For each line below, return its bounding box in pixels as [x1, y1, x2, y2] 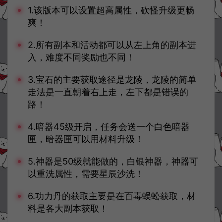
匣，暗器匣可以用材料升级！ [28, 134, 144, 144]
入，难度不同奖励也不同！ [28, 52, 135, 62]
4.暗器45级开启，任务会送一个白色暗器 [28, 121, 190, 132]
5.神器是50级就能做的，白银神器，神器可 [28, 156, 198, 166]
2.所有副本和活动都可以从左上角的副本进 [28, 40, 196, 50]
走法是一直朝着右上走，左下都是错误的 [28, 87, 188, 97]
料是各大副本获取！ [28, 203, 108, 214]
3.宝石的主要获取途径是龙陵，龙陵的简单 [28, 74, 196, 85]
